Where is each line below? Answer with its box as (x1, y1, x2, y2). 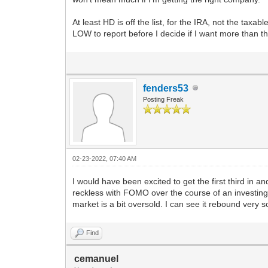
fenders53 (143, 83, 189, 93)
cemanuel (74, 253, 119, 264)
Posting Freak (143, 95, 184, 103)
